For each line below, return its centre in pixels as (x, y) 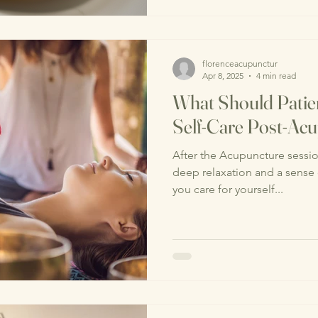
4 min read (276, 76)
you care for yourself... (228, 190)
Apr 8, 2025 (223, 76)
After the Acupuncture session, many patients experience (230, 155)
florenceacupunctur (240, 64)
